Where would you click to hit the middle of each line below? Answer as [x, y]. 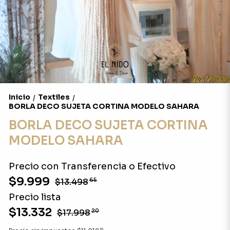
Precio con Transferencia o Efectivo [92, 166]
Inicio [19, 97]
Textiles [54, 97]
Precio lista [35, 197]
